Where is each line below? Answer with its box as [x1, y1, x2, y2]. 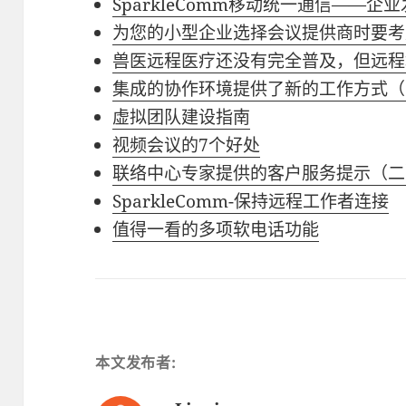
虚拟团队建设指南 [112, 104, 251, 129]
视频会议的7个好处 [112, 132, 261, 157]
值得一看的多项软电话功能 [112, 217, 320, 241]
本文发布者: [95, 352, 177, 372]
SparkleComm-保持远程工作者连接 [112, 188, 390, 213]
